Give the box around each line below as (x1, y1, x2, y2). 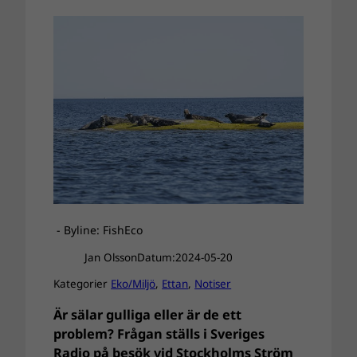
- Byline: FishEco (53, 222, 143, 238)
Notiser (194, 277, 232, 292)
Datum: (136, 249, 175, 265)
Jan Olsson (84, 249, 137, 265)
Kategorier (53, 277, 112, 292)
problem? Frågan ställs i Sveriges (53, 324, 265, 343)
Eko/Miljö (111, 277, 156, 292)
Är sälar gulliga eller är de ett (53, 305, 242, 324)
